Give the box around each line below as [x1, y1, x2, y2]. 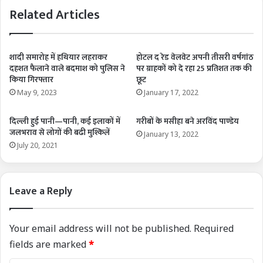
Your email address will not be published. [9, 221, 191, 235]
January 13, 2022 [144, 129, 198, 139]
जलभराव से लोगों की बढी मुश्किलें [9, 125, 110, 139]
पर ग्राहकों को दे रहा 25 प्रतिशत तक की [136, 61, 252, 75]
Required [194, 221, 234, 235]
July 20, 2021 [17, 140, 58, 150]
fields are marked [9, 237, 89, 251]
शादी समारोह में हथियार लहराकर [9, 50, 107, 64]
